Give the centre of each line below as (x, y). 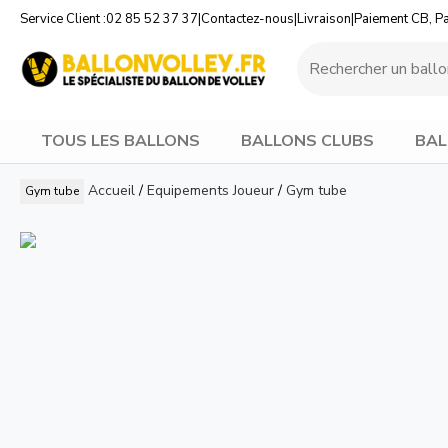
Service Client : (63, 19)
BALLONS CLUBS (307, 141)
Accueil (111, 190)
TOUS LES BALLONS (120, 141)
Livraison (324, 19)
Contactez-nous (247, 19)
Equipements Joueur (210, 190)
